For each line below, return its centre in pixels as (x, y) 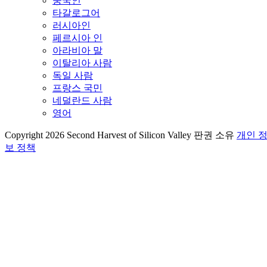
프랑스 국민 (77, 88)
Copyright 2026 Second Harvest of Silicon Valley (98, 135)
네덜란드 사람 (82, 100)
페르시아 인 (77, 38)
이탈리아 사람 (82, 63)
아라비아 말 (77, 50)
